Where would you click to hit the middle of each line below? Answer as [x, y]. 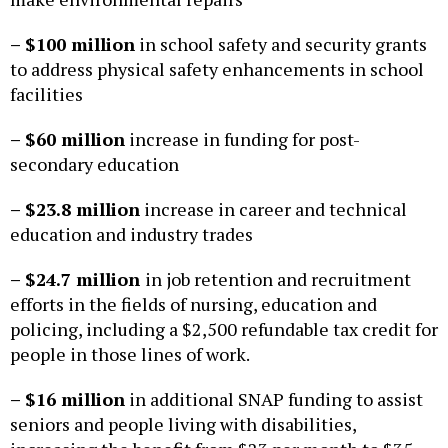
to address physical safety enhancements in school [217, 69]
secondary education [94, 164]
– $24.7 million [77, 279]
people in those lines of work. [130, 354]
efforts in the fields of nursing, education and [193, 304]
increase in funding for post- [242, 139]
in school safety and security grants [281, 44]
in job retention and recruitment [278, 279]
